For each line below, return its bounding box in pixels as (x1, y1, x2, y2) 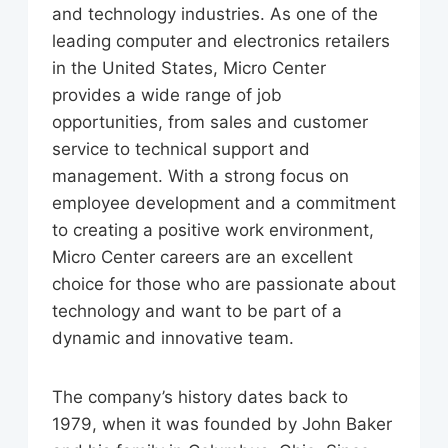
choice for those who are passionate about (52, 274, 396, 295)
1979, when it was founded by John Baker (52, 414, 392, 435)
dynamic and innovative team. (52, 328, 294, 349)
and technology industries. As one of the (52, 4, 378, 25)
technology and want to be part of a (52, 301, 342, 322)
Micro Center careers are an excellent (52, 247, 353, 268)
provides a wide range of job (52, 85, 282, 106)
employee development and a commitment (52, 193, 396, 214)
